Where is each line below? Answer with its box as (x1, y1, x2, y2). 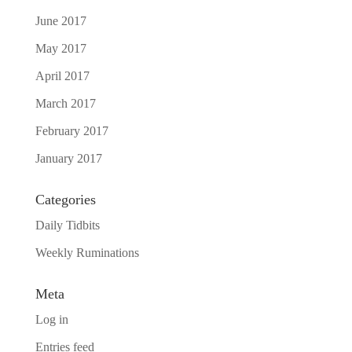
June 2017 (35, 14, 86, 27)
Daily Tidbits (35, 218, 100, 232)
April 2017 (35, 69, 90, 82)
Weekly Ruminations (35, 246, 139, 259)
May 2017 (35, 42, 86, 55)
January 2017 (35, 152, 102, 165)
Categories (35, 192, 96, 207)
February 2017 (35, 124, 108, 137)
